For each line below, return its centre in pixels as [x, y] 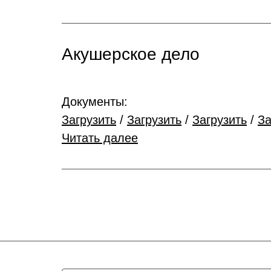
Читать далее [100, 138]
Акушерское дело [131, 54]
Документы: [96, 102]
